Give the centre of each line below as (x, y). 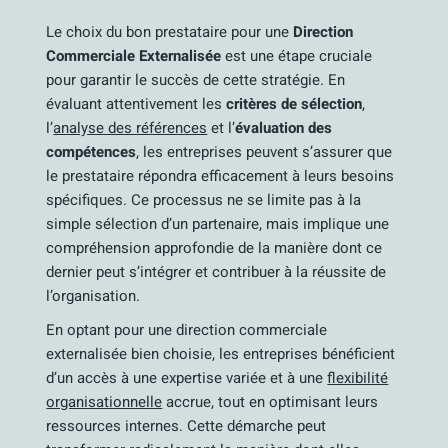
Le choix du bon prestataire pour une (170, 31)
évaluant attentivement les (136, 103)
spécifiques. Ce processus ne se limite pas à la (204, 199)
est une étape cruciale (297, 55)
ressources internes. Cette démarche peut (186, 425)
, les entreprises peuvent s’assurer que (264, 151)
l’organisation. (93, 295)
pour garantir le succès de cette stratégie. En (196, 79)
